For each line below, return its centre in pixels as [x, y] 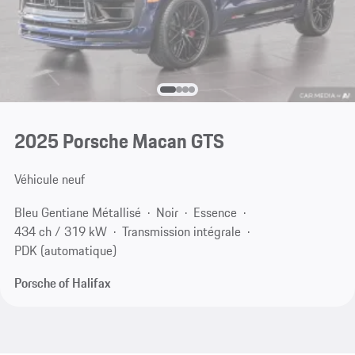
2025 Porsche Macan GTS [119, 141]
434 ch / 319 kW [60, 231]
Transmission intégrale [181, 231]
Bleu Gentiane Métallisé [77, 212]
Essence [215, 212]
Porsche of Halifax [62, 283]
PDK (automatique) [65, 250]
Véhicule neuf [49, 179]
